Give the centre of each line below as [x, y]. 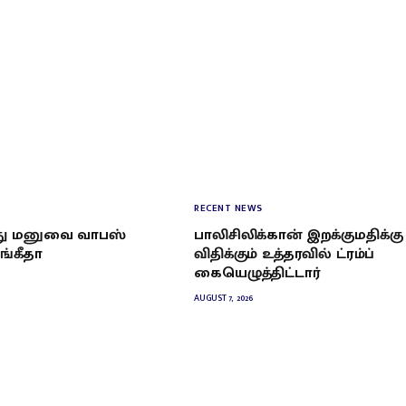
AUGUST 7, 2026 [223, 298]
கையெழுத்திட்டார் [257, 273]
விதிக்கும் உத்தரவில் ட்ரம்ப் [285, 254]
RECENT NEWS [228, 208]
